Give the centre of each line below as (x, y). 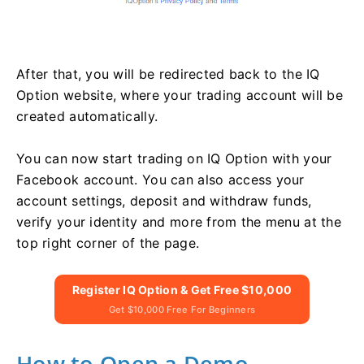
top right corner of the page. (108, 243)
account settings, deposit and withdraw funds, (164, 200)
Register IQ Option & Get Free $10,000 (182, 289)
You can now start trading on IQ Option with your (174, 158)
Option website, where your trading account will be (180, 95)
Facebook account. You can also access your (160, 179)
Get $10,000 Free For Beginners (182, 309)
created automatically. (89, 116)
